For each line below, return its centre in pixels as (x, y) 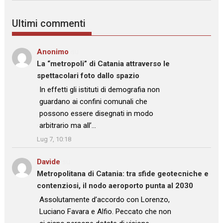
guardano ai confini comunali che (94, 102)
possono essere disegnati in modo (97, 114)
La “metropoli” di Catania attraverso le (104, 64)
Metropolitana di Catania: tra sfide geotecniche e (123, 173)
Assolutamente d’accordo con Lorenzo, (105, 199)
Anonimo (53, 52)
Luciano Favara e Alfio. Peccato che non (106, 211)
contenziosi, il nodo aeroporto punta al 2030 (115, 185)
